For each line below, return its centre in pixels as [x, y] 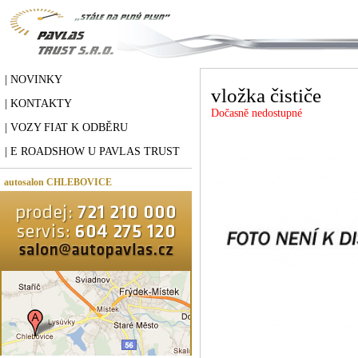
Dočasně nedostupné [257, 113]
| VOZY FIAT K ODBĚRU [66, 127]
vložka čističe [266, 95]
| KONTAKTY [38, 103]
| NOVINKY [34, 80]
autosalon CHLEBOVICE [58, 182]
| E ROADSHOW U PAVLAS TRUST [92, 151]
